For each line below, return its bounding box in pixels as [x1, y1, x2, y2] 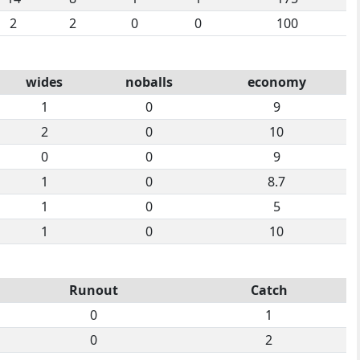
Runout [68, 280, 118, 299]
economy [247, 72, 306, 91]
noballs [125, 72, 173, 91]
